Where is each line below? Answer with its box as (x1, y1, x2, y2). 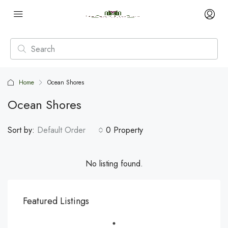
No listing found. (85, 158, 143, 169)
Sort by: (8, 124, 35, 136)
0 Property (106, 124, 143, 136)
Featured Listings (23, 194, 89, 208)
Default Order (37, 124, 85, 136)
